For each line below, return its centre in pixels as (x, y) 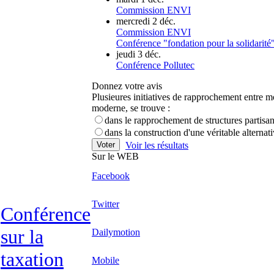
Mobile (106, 260)
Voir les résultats (157, 145)
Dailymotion (116, 232)
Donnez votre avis (127, 86)
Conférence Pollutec (155, 65)
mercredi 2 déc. (146, 21)
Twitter (106, 204)
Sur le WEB (115, 156)
